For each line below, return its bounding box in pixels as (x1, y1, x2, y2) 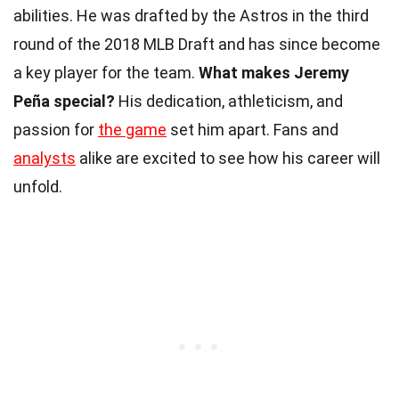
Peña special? (13, 91, 115, 110)
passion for (13, 119, 98, 139)
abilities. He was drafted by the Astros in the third (13, 5, 369, 25)
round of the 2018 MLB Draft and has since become (13, 34, 380, 53)
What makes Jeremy (199, 62, 349, 82)
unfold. (13, 176, 62, 196)
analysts (13, 148, 76, 167)
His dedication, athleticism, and (115, 91, 343, 110)
